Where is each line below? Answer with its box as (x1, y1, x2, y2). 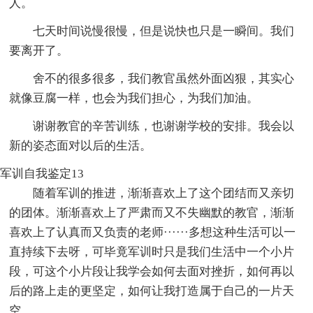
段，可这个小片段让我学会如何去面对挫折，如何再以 (9, 264, 295, 278)
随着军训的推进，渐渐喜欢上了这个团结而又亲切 (33, 186, 295, 200)
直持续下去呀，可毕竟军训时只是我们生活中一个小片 (9, 245, 295, 259)
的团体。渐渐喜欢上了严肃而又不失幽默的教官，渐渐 (9, 205, 295, 219)
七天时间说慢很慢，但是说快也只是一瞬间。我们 (33, 24, 295, 38)
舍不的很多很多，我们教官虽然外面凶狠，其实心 (33, 71, 295, 85)
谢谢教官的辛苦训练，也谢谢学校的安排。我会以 (33, 119, 295, 133)
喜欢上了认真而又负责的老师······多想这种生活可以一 (9, 225, 296, 239)
